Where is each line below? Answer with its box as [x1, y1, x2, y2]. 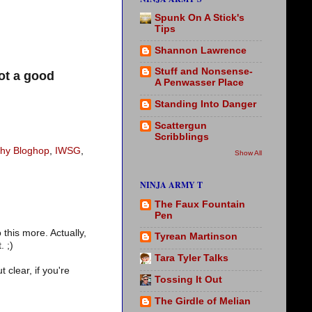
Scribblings [155, 131, 209, 142]
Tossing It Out [155, 274, 222, 285]
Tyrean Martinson [155, 231, 237, 242]
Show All [235, 149, 262, 157]
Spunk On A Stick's [155, 12, 244, 23]
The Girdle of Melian [155, 295, 251, 306]
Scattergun [155, 120, 207, 131]
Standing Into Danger [155, 99, 256, 110]
